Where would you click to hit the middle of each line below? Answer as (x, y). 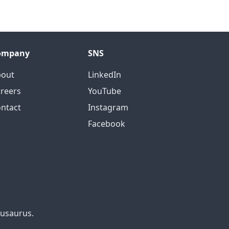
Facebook (107, 124)
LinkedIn (105, 75)
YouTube (105, 91)
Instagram (108, 107)
